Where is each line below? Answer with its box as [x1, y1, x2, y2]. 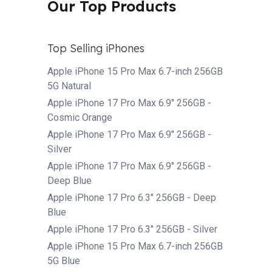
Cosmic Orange [47, 111, 112, 123]
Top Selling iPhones [47, 41, 144, 55]
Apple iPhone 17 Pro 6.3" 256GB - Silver [47, 223, 217, 235]
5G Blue [47, 254, 80, 267]
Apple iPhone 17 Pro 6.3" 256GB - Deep [47, 191, 216, 203]
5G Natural [47, 80, 91, 92]
